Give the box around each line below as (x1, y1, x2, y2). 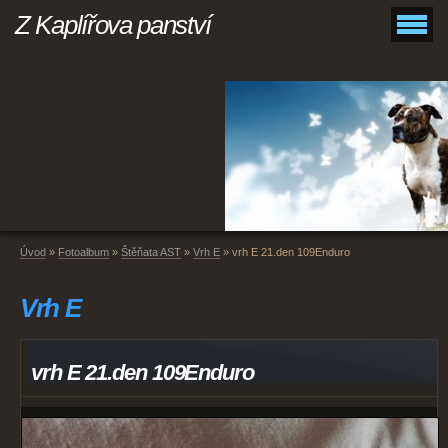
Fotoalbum (58, 246, 109, 259)
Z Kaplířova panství (15, 10, 211, 40)
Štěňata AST (121, 246, 181, 259)
